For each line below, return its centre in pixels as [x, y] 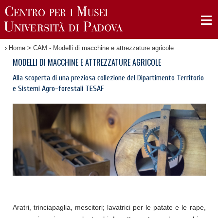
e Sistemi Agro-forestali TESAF [58, 89]
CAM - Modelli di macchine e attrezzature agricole [103, 48]
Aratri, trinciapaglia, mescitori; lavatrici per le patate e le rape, [109, 208]
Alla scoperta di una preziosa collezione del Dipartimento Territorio [108, 78]
